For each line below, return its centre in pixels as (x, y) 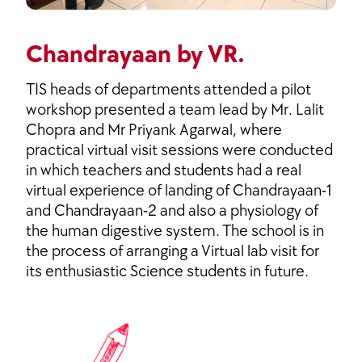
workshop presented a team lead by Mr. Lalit (175, 110)
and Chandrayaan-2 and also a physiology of (172, 211)
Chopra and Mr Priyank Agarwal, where (154, 130)
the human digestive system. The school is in (175, 232)
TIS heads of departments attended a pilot (168, 90)
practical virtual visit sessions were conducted (179, 151)
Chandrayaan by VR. (135, 55)
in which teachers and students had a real (164, 171)
